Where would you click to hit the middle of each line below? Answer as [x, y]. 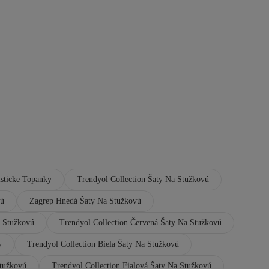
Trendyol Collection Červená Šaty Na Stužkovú [141, 222]
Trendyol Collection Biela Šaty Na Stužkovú [103, 244]
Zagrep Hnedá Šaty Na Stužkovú [85, 201]
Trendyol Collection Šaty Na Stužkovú [143, 179]
